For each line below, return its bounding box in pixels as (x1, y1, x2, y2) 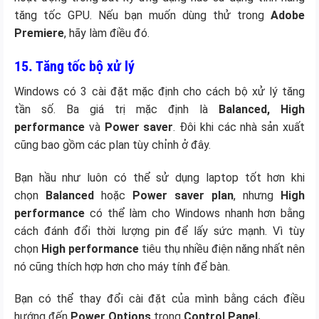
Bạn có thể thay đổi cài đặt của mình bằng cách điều (14, 292, 305, 306)
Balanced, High (219, 102, 305, 116)
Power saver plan (125, 188, 234, 202)
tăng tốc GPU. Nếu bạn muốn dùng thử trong (14, 8, 271, 22)
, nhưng (234, 188, 281, 202)
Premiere (14, 26, 64, 40)
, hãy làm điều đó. (64, 26, 150, 40)
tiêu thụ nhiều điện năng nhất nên (139, 241, 305, 256)
